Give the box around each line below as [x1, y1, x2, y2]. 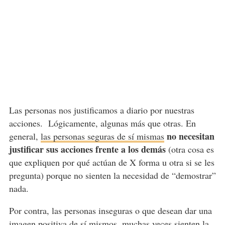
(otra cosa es [165, 143, 214, 156]
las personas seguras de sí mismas [40, 130, 164, 143]
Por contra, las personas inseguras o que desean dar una [9, 204, 212, 217]
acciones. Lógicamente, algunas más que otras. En [9, 117, 196, 130]
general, [9, 130, 41, 143]
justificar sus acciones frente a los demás [9, 143, 166, 156]
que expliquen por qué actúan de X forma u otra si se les [9, 156, 214, 169]
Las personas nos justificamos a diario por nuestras [9, 104, 194, 117]
